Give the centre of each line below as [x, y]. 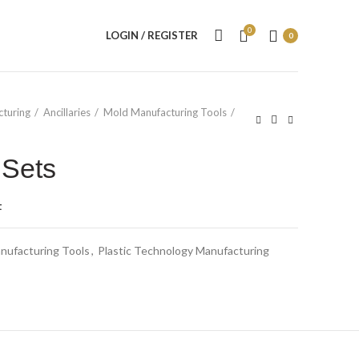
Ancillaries [67, 112]
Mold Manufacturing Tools [165, 112]
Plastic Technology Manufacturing [184, 250]
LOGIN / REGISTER [152, 35]
